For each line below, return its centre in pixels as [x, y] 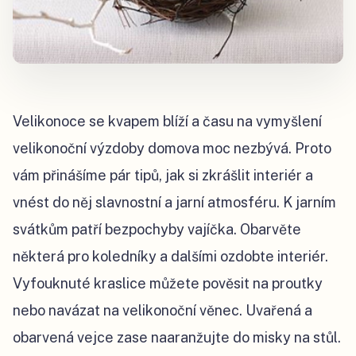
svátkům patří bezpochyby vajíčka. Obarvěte [157, 230]
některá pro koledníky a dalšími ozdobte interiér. [170, 257]
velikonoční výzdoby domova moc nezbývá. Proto [172, 149]
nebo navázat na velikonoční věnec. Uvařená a [163, 311]
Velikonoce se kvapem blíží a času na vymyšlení [167, 122]
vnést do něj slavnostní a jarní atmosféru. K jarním [174, 203]
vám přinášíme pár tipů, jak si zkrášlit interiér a [163, 176]
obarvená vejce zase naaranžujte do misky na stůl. [177, 338]
